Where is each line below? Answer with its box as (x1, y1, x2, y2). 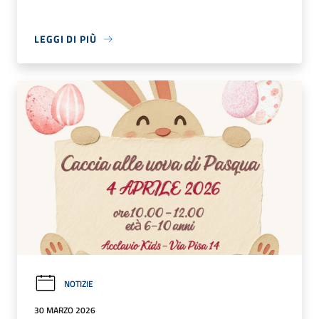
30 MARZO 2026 (34, 303, 95, 318)
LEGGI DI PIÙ (34, 31, 97, 47)
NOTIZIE (64, 277, 93, 291)
